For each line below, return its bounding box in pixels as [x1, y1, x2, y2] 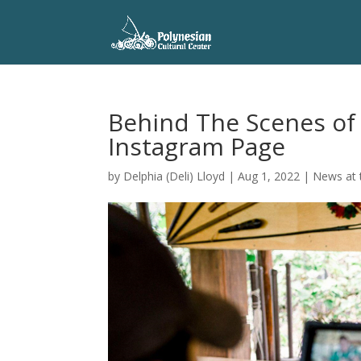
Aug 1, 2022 [238, 168, 301, 184]
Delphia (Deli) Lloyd [123, 168, 226, 184]
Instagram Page [108, 130, 286, 163]
